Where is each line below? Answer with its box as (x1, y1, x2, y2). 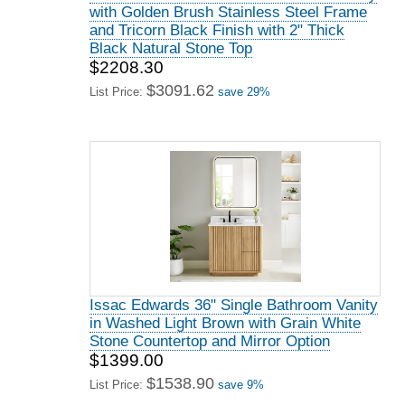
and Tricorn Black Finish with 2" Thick (89, 22, 344, 39)
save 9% (218, 378, 264, 391)
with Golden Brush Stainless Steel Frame (89, 4, 367, 21)
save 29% (218, 85, 270, 99)
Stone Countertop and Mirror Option (89, 333, 330, 350)
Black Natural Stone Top (89, 40, 252, 57)
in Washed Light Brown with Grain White (89, 315, 361, 332)
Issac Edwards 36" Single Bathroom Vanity (89, 297, 378, 314)
